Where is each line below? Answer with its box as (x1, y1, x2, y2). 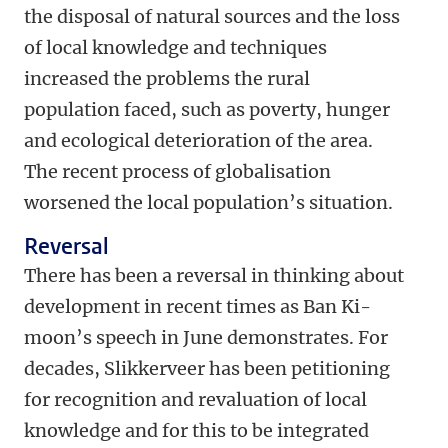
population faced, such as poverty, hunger (24, 98, 390, 121)
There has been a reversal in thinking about (24, 264, 404, 287)
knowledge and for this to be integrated (24, 419, 369, 442)
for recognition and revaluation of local (24, 388, 367, 411)
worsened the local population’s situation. (24, 191, 393, 214)
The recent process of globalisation (24, 160, 331, 183)
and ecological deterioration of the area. (24, 129, 373, 152)
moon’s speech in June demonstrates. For (24, 326, 388, 349)
